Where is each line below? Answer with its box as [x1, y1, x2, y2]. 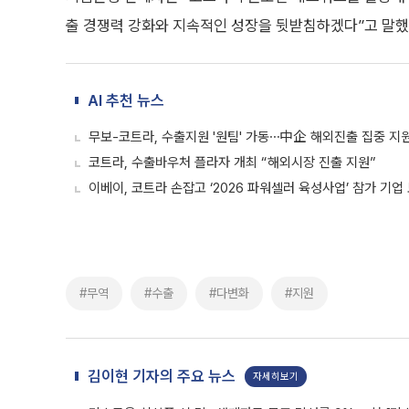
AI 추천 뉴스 [88, 91, 164, 110]
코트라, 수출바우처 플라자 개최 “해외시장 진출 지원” [89, 154, 376, 171]
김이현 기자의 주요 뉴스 [88, 367, 236, 385]
